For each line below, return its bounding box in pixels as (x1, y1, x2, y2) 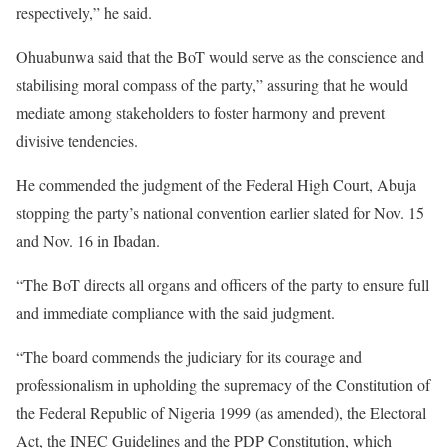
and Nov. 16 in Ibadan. (16, 229, 160, 251)
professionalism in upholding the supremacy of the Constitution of (16, 373, 430, 395)
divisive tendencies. (16, 129, 138, 151)
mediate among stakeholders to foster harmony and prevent (16, 101, 385, 123)
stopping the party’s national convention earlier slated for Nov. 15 (16, 201, 424, 223)
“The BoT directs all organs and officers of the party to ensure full (16, 273, 429, 295)
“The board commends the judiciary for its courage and (16, 345, 362, 367)
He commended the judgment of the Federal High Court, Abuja (16, 173, 416, 195)
